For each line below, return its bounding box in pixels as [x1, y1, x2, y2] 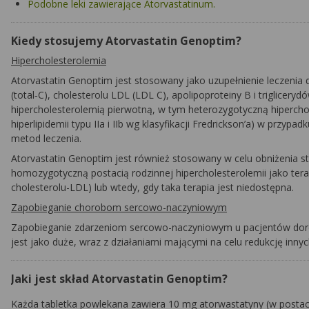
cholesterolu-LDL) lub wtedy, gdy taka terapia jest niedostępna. [11, 181, 294, 194]
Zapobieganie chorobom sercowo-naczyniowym [11, 201, 227, 214]
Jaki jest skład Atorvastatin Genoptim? [11, 271, 228, 286]
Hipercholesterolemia [11, 54, 106, 67]
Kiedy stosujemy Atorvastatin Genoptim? [11, 33, 241, 48]
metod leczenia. [11, 132, 81, 145]
